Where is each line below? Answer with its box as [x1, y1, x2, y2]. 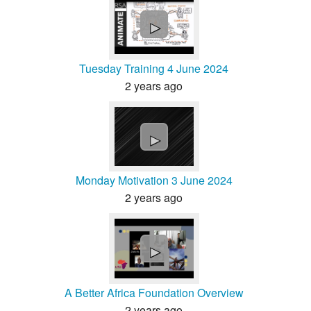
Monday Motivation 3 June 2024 [75, 172, 233, 189]
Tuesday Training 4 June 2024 [79, 60, 228, 76]
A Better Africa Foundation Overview [64, 284, 244, 301]
